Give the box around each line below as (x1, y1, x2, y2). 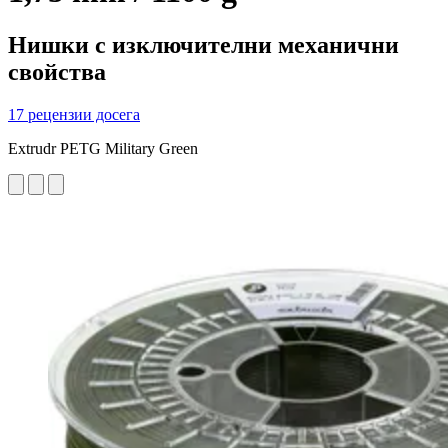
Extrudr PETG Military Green (8, 139, 198, 157)
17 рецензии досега (8, 105, 140, 123)
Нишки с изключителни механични (8, 31, 399, 58)
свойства (8, 58, 106, 85)
